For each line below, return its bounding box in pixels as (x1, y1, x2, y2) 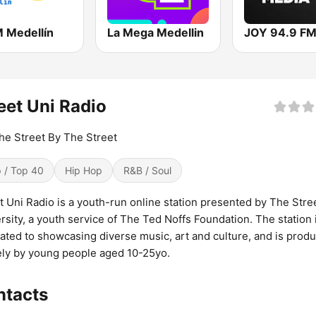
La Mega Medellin (107, 25, 205, 40)
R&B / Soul (123, 164, 171, 177)
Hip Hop (65, 164, 102, 177)
